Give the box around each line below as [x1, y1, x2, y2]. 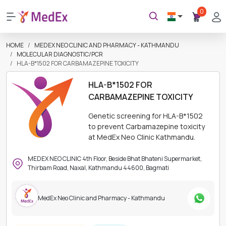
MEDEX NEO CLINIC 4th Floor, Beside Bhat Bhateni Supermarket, [28, 154, 202, 163]
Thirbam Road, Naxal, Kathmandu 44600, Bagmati [28, 163, 169, 172]
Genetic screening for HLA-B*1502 [88, 111, 203, 121]
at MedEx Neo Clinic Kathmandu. [88, 132, 196, 142]
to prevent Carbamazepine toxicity [88, 122, 205, 131]
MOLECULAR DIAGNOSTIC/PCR [17, 50, 103, 59]
